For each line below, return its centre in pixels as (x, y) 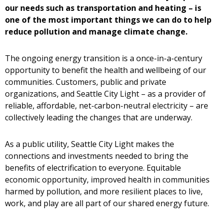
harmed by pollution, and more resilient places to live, (104, 191)
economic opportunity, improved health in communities (107, 180)
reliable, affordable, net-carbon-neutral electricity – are (107, 106)
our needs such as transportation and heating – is (103, 8)
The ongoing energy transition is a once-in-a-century (104, 58)
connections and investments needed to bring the (97, 156)
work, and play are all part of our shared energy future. (107, 203)
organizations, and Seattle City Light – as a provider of (105, 94)
